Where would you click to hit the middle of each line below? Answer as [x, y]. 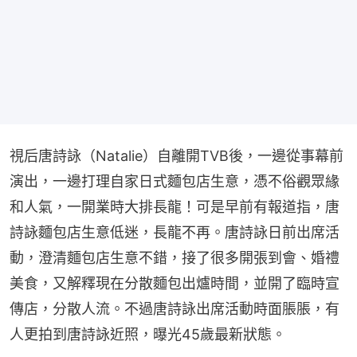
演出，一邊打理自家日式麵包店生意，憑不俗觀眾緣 [175, 181]
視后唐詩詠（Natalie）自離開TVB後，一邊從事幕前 [177, 155]
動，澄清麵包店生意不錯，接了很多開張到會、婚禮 [175, 257]
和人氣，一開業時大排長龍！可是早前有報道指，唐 [175, 206]
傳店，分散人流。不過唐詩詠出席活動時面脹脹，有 [175, 308]
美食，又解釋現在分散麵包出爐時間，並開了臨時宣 [175, 283]
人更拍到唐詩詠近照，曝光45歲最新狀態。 [148, 334]
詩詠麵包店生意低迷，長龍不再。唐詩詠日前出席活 [175, 232]
